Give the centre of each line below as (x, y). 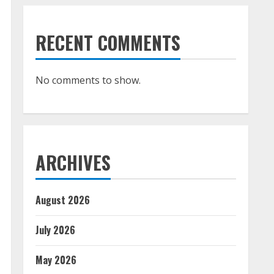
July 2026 (55, 230)
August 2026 (63, 200)
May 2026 (56, 260)
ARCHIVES (73, 162)
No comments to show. (88, 80)
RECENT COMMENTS (108, 43)
